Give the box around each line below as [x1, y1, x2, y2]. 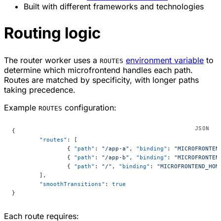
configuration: [62, 103, 116, 113]
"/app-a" [102, 145, 129, 152]
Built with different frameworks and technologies [24, 1, 204, 11]
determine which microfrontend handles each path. [4, 65, 193, 75]
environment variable [126, 55, 204, 66]
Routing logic [4, 24, 101, 43]
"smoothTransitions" [39, 181, 105, 188]
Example [4, 103, 38, 113]
